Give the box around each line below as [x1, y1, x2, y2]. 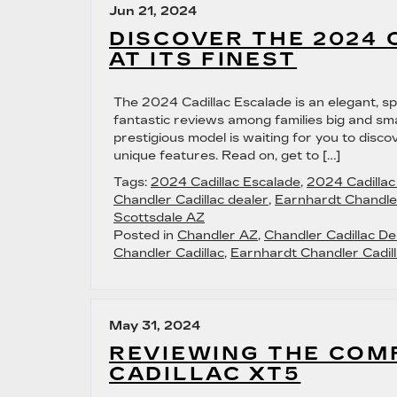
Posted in [113, 228, 177, 243]
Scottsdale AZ [113, 210, 205, 225]
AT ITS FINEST [109, 48, 298, 71]
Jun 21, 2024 [109, 4, 198, 19]
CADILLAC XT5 [109, 362, 301, 385]
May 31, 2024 [109, 318, 201, 333]
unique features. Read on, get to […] [113, 148, 340, 163]
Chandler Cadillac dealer [113, 192, 269, 207]
